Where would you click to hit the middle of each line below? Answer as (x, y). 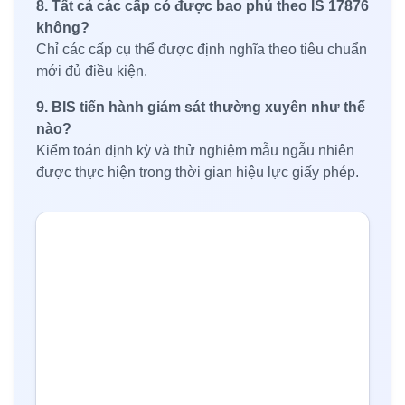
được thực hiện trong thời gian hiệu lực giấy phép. (198, 172)
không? (63, 27)
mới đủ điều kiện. (92, 71)
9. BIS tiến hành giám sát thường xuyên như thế (201, 107)
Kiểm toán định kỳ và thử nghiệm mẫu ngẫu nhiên (195, 150)
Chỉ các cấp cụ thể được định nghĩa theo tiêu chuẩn (202, 49)
